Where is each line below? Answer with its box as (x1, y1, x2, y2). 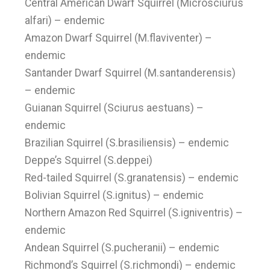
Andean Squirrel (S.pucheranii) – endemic (25, 242, 220, 254)
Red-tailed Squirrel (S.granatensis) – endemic (25, 172, 239, 184)
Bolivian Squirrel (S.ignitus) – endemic (25, 189, 204, 201)
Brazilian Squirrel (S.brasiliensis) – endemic (25, 137, 230, 149)
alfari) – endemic (25, 14, 105, 27)
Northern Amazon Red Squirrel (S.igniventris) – (25, 207, 243, 219)
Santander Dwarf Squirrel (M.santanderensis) (25, 67, 236, 79)
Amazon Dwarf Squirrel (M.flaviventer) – (25, 32, 213, 44)
